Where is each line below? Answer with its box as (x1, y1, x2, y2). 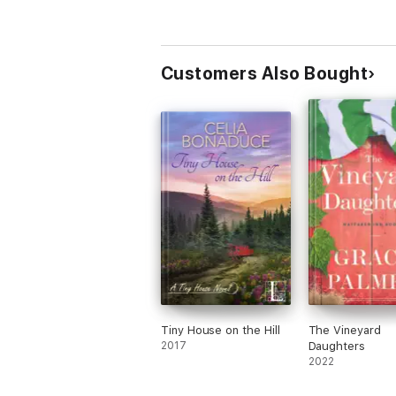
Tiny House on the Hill (161, 324, 280, 337)
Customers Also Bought (161, 63, 369, 84)
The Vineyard (308, 324, 381, 337)
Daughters (308, 339, 365, 353)
